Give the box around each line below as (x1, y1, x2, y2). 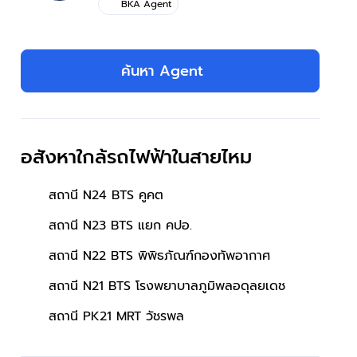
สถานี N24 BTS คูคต (49, 185, 163, 205)
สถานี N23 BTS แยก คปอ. (49, 215, 192, 235)
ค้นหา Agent (121, 59, 203, 82)
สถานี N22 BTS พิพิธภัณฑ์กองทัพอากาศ (49, 245, 270, 265)
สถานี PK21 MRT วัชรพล (49, 306, 184, 326)
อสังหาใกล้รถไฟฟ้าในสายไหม (21, 142, 252, 171)
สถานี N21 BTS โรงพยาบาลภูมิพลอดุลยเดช (49, 276, 285, 296)
